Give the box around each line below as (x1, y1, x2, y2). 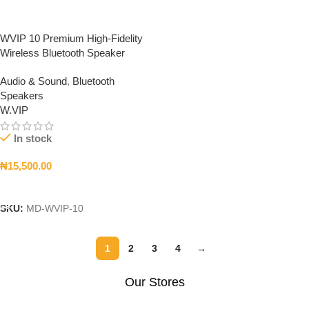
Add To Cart (8, 181, 59, 192)
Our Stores (124, 275, 185, 289)
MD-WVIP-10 (26, 203, 83, 215)
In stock (13, 132, 52, 145)
